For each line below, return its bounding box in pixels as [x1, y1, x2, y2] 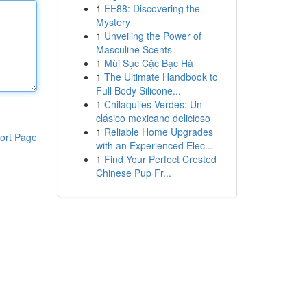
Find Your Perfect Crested [103, 152, 217, 166]
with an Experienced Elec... [95, 138, 213, 152]
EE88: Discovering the [103, 1, 200, 15]
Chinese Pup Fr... [95, 166, 171, 180]
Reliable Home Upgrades [103, 125, 213, 138]
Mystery [95, 15, 130, 29]
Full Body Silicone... [95, 84, 181, 97]
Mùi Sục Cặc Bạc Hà [103, 56, 193, 70]
